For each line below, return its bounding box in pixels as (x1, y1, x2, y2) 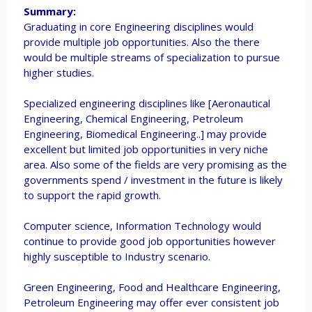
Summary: (23, 4, 76, 18)
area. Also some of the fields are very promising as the (23, 157, 287, 171)
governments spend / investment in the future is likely (23, 173, 283, 187)
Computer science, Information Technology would (23, 219, 261, 233)
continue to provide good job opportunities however (23, 234, 276, 248)
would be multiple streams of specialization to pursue (23, 50, 280, 64)
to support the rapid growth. (23, 188, 161, 202)
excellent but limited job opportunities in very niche (23, 142, 268, 156)
